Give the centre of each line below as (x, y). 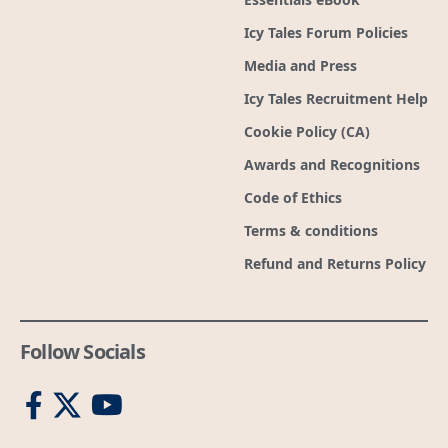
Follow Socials (82, 351)
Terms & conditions (311, 230)
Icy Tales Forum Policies (326, 32)
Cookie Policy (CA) (307, 131)
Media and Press (300, 65)
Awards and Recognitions (332, 164)
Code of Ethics (293, 197)
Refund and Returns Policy (335, 263)
